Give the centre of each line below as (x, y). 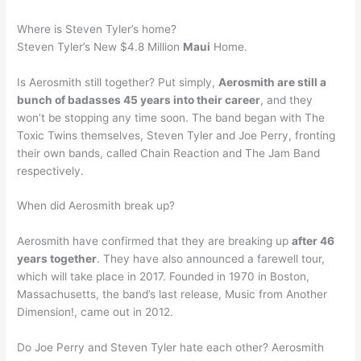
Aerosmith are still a (273, 82)
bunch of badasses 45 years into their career (139, 100)
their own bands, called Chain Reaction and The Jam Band (169, 153)
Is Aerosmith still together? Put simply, (118, 82)
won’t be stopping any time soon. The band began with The (171, 117)
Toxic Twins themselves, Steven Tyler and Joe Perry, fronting (176, 135)
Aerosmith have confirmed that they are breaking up (155, 241)
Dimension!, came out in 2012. (95, 312)
